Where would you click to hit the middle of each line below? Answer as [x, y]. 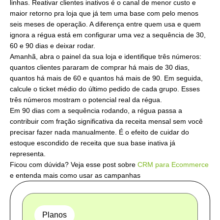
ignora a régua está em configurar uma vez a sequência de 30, [108, 35]
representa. [28, 154]
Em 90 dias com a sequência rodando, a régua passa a [96, 111]
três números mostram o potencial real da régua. [86, 100]
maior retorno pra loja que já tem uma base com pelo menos [104, 14]
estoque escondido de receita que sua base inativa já [93, 143]
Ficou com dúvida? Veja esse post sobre [74, 165]
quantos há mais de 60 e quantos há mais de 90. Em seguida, [106, 78]
